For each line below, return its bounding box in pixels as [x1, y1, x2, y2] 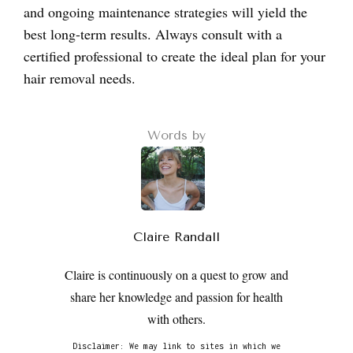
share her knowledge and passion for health [70, 288, 283, 305]
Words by [147, 128, 206, 143]
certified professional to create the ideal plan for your [24, 46, 325, 65]
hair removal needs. [24, 69, 136, 87]
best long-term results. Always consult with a [24, 24, 282, 43]
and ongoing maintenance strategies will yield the [24, 2, 307, 21]
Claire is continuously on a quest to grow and [65, 266, 288, 283]
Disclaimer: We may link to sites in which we [72, 341, 281, 351]
